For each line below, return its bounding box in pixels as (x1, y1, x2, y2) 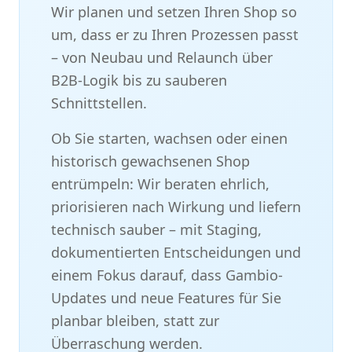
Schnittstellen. (51, 93, 147, 112)
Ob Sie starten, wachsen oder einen (51, 129, 288, 148)
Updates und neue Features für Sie (51, 288, 281, 307)
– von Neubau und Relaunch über (51, 48, 273, 67)
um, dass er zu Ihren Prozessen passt (51, 25, 299, 44)
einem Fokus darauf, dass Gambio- (51, 266, 283, 284)
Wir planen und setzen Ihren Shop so (51, 2, 297, 21)
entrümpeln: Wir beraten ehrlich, (51, 174, 269, 193)
